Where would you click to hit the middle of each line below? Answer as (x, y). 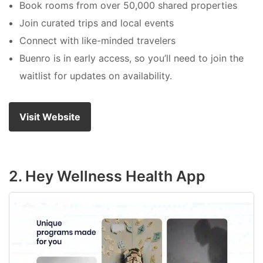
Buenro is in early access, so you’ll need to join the (131, 58)
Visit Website (50, 117)
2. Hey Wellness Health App (107, 176)
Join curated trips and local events (97, 23)
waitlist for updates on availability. (96, 76)
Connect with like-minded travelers (97, 41)
